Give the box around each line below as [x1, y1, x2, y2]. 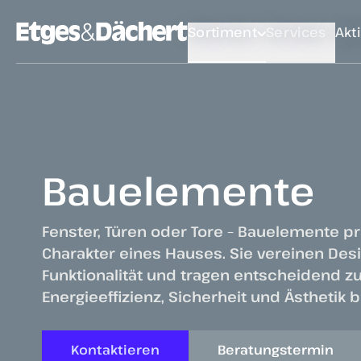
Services [265, 23, 326, 41]
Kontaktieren [71, 341, 160, 359]
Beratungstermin [218, 341, 334, 359]
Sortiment [188, 23, 257, 41]
